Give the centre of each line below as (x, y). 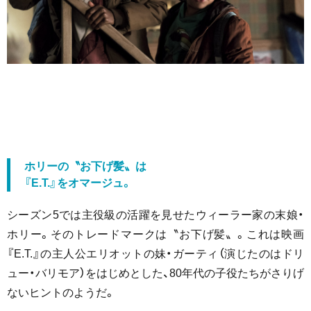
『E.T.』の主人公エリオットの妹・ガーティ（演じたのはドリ (155, 253)
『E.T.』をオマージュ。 (78, 183)
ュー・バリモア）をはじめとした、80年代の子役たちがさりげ (155, 273)
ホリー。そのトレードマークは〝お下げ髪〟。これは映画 (155, 234)
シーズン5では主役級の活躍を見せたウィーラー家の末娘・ (155, 215)
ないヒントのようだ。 (61, 292)
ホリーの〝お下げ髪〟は (85, 166)
